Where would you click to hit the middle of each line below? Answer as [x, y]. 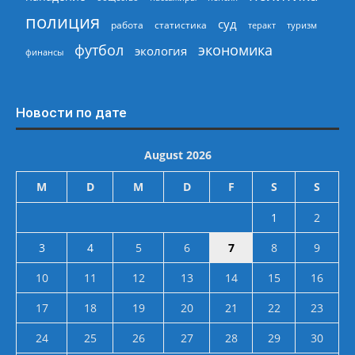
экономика [235, 49]
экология [161, 50]
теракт [262, 25]
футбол [99, 50]
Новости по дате [71, 112]
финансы [44, 52]
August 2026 [177, 155]
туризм [302, 25]
